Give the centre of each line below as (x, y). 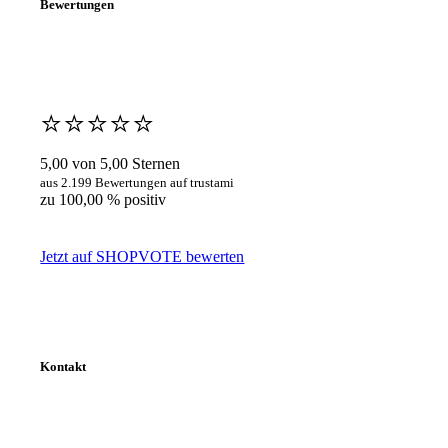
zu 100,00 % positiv (103, 200)
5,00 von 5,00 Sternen (110, 164)
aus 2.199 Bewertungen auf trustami (137, 183)
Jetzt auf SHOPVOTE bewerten (142, 257)
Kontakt (63, 366)
